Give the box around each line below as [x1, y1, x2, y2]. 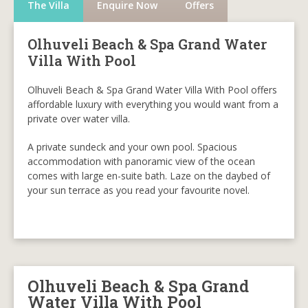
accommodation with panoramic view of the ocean [27, 155, 255, 168]
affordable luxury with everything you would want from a [27, 98, 278, 111]
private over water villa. [27, 112, 130, 126]
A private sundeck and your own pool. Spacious [27, 140, 237, 154]
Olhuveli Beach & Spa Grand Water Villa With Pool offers [27, 83, 277, 97]
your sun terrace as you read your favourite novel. [27, 184, 250, 197]
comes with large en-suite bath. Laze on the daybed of [27, 169, 270, 183]
